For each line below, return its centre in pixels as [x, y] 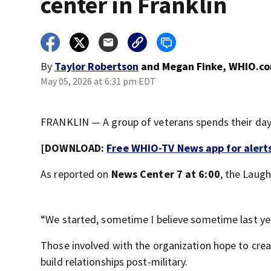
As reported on [76, 174]
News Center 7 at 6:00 [165, 174]
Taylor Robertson [97, 66]
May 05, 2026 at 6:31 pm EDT [99, 81]
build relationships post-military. [114, 262]
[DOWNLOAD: [74, 148]
